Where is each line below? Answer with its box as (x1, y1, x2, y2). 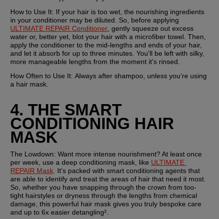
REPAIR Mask (10, 166, 54, 175)
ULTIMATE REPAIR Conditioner (10, 24, 108, 33)
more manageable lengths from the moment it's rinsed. (10, 58, 180, 66)
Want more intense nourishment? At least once (56, 150, 202, 158)
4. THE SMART (10, 100, 122, 119)
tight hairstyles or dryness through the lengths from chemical (10, 191, 197, 199)
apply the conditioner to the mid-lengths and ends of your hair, (10, 41, 202, 49)
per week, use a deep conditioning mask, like (10, 158, 152, 166)
